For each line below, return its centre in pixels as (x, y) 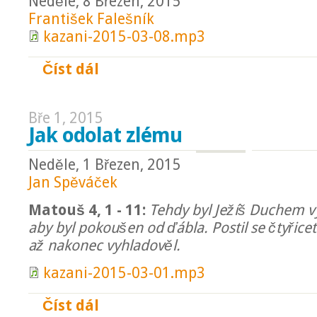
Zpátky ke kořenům (148, 68)
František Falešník (91, 19)
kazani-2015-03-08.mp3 (124, 37)
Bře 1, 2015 (66, 118)
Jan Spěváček (73, 183)
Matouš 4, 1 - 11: (87, 210)
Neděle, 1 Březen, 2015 (105, 165)
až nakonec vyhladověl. (104, 246)
